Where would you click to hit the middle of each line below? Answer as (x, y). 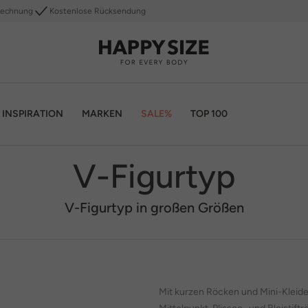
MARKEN (102, 113)
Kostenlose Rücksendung (98, 11)
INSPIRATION (33, 113)
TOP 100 (209, 113)
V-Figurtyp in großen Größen (154, 208)
